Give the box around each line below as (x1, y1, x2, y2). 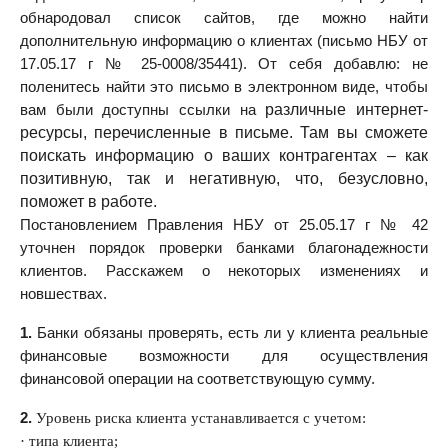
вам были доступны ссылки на (20, 102, 256, 119)
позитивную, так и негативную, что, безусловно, (20, 170, 428, 188)
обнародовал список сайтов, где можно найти (20, 10, 428, 27)
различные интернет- (255, 101, 429, 119)
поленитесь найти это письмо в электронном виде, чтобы (20, 79, 428, 96)
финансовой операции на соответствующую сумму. (20, 371, 375, 388)
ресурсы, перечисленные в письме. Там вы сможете (20, 124, 428, 142)
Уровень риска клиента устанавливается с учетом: (32, 410, 366, 427)
